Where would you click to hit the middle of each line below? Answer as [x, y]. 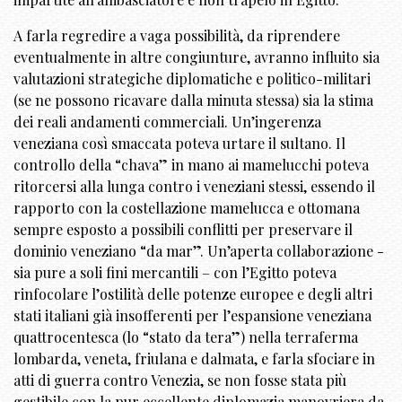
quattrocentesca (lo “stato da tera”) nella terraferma [186, 337]
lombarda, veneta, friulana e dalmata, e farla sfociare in [194, 359]
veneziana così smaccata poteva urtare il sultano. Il [179, 144]
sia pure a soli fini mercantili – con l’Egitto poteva [175, 273]
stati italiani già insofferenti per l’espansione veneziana [192, 316]
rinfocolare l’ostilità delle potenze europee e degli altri [193, 294]
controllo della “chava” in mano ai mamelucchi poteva [191, 165]
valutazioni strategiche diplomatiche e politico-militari [192, 79]
